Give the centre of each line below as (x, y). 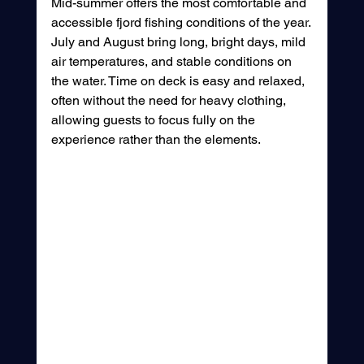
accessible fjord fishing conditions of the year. (181, 22)
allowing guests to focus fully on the (154, 119)
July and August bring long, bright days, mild (180, 41)
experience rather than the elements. (156, 139)
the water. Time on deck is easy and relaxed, (179, 80)
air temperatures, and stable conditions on (173, 61)
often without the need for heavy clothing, (170, 100)
